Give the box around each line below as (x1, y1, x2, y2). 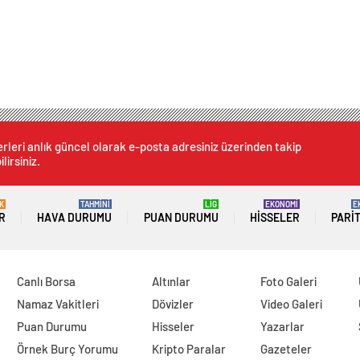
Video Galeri (260, 297, 323, 312)
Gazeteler (260, 342, 313, 357)
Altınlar (152, 274, 191, 289)
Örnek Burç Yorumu (16, 342, 118, 357)
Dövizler (152, 297, 194, 312)
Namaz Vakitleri (16, 297, 99, 312)
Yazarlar (260, 319, 305, 334)
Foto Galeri (260, 274, 317, 289)
